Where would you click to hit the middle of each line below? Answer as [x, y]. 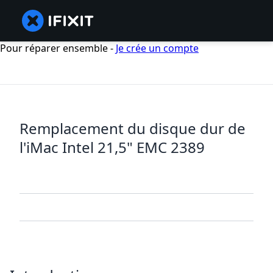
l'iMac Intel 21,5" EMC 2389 [112, 147]
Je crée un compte [157, 48]
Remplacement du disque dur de [133, 129]
